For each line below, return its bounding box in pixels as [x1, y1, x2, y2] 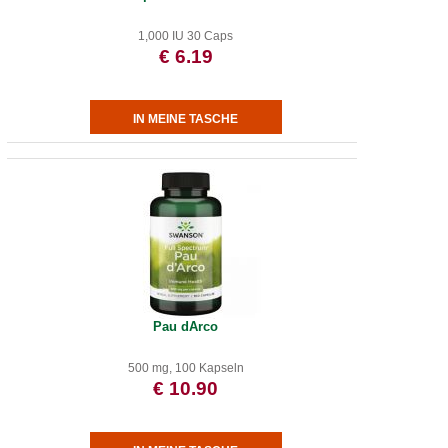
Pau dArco [153, 319, 219, 334]
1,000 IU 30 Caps [138, 29, 234, 43]
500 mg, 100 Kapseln [127, 361, 244, 375]
